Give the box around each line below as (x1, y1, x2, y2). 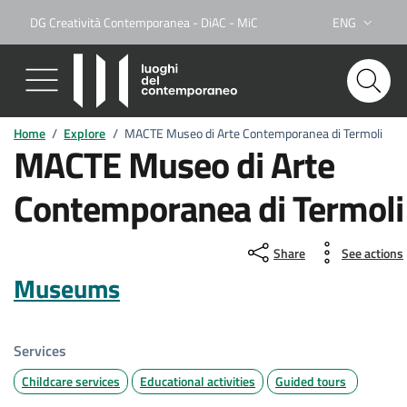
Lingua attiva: (332, 21, 403, 40)
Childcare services (22, 372, 120, 391)
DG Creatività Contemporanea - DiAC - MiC (30, 13, 258, 32)
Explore (64, 124, 106, 144)
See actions (342, 243, 403, 263)
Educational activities (140, 372, 255, 391)
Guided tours (275, 372, 346, 391)
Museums (14, 269, 120, 308)
